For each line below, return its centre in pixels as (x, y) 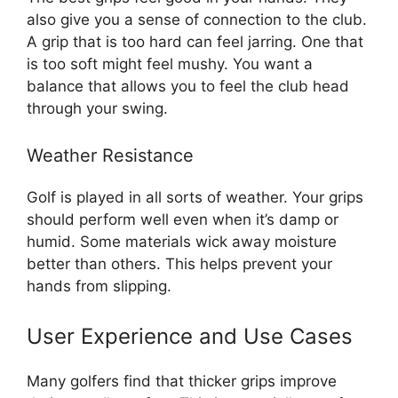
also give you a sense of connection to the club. (197, 19)
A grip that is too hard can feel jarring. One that (195, 41)
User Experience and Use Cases (190, 336)
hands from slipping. (99, 287)
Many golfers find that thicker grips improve (182, 381)
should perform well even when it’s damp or (183, 220)
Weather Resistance (110, 156)
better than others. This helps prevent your (179, 264)
